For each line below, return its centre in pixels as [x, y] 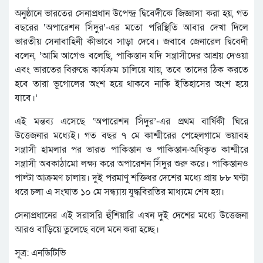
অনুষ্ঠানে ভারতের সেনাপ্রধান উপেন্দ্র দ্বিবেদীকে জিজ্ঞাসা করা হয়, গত [131, 14]
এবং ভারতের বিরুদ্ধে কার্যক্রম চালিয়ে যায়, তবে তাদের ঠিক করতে [131, 70]
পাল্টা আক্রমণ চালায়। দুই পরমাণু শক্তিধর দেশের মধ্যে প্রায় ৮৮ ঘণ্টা [131, 178]
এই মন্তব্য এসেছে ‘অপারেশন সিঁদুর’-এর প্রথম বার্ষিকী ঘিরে [131, 122]
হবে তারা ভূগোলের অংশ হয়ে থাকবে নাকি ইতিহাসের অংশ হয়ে [131, 84]
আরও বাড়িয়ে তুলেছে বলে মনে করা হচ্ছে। [87, 230]
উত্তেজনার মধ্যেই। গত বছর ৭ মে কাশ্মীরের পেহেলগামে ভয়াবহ [131, 136]
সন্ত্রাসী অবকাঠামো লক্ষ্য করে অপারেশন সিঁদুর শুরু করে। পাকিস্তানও [131, 164]
